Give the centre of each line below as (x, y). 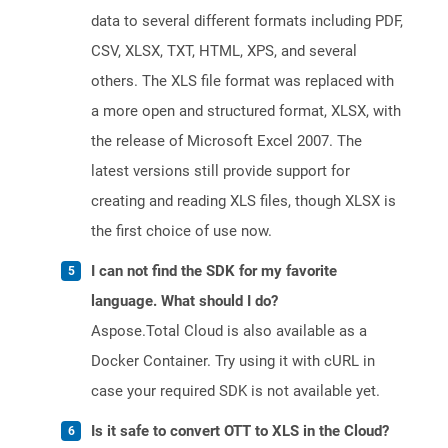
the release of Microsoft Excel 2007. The (226, 141)
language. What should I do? (184, 301)
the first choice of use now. (181, 231)
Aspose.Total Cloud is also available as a (229, 331)
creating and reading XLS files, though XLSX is (243, 201)
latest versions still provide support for (220, 171)
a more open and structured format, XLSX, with (246, 111)
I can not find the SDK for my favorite (214, 271)
